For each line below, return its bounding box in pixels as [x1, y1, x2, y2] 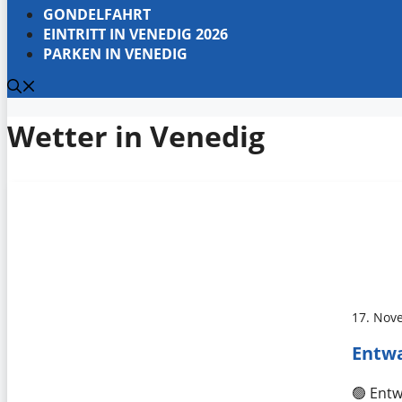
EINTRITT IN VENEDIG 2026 [43, 24, 228, 44]
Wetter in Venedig [7, 117, 265, 156]
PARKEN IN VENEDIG [43, 44, 188, 64]
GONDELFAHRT [43, 4, 151, 24]
